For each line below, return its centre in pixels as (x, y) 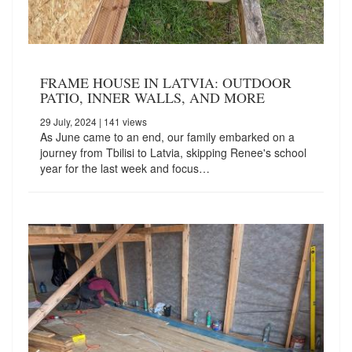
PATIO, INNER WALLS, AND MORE (152, 97)
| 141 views (122, 121)
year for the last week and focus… (125, 168)
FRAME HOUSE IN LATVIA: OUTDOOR (166, 82)
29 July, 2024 (68, 121)
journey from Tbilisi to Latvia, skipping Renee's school (173, 152)
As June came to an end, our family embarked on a (167, 136)
